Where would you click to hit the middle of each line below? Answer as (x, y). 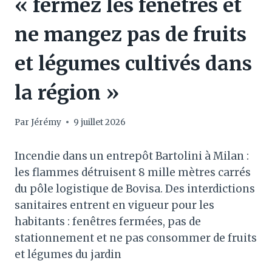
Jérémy (46, 122)
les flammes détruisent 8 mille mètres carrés (133, 172)
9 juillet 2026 (100, 122)
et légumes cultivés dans (133, 64)
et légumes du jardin (68, 254)
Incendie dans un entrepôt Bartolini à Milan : (132, 156)
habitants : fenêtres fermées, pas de (108, 221)
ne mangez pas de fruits (131, 35)
